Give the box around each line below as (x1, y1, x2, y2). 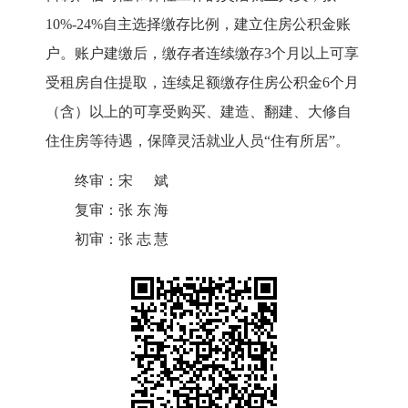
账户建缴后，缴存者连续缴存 (75, 45, 264, 61)
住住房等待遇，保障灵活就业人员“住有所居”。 (46, 132, 350, 148)
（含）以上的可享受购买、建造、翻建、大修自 (46, 103, 352, 119)
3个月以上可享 (264, 45, 359, 61)
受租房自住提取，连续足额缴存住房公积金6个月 (46, 74, 359, 90)
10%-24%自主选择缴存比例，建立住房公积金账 (46, 15, 351, 32)
